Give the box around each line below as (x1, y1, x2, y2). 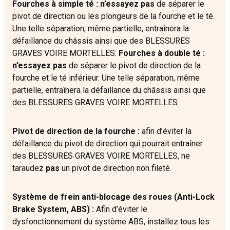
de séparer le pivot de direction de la (67, 61, 201, 71)
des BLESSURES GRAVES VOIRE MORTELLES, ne (12, 151, 190, 161)
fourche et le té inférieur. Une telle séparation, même (12, 73, 200, 83)
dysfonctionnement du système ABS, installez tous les (12, 217, 209, 227)
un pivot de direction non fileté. (60, 163, 171, 174)
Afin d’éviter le (94, 204, 147, 215)
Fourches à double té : (119, 48, 205, 59)
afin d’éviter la (140, 126, 191, 137)
